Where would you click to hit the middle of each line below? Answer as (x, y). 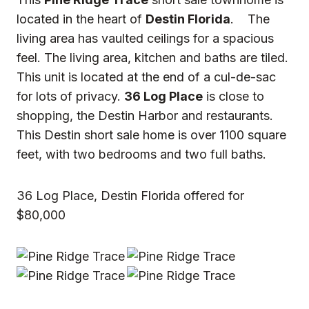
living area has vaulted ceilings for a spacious (145, 38)
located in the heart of (81, 19)
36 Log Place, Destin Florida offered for (130, 195)
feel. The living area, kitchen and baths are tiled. (152, 57)
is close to (233, 96)
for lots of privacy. (70, 96)
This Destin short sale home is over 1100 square (151, 134)
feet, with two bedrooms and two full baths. (141, 154)
